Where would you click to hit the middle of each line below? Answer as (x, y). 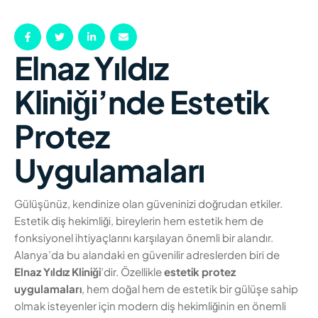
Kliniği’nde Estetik (142, 102)
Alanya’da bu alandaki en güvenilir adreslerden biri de (147, 254)
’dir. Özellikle (132, 271)
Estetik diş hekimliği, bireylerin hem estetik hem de (139, 220)
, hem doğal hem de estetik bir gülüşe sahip (190, 288)
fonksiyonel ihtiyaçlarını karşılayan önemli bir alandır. (144, 237)
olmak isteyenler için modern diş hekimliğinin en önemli (150, 305)
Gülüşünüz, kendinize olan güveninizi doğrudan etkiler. (148, 203)
